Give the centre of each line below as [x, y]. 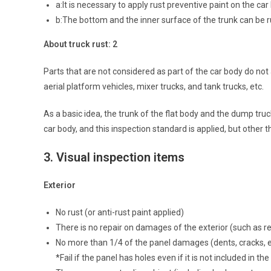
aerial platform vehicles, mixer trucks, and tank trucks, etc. [154, 86]
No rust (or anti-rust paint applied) [120, 212]
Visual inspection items [120, 157]
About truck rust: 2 [80, 44]
